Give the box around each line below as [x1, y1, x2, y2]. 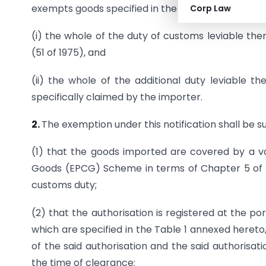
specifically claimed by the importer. [31, 90, 202, 104]
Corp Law [190, 2, 231, 14]
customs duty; [31, 178, 97, 192]
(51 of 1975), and [31, 46, 106, 60]
